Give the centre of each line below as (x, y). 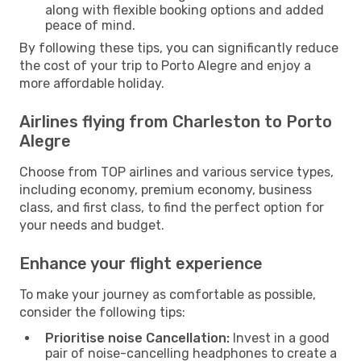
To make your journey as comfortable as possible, (168, 294)
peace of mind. (90, 25)
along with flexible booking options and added (185, 10)
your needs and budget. (92, 225)
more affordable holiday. (92, 83)
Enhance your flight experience (141, 263)
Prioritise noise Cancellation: (137, 338)
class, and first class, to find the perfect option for (172, 207)
